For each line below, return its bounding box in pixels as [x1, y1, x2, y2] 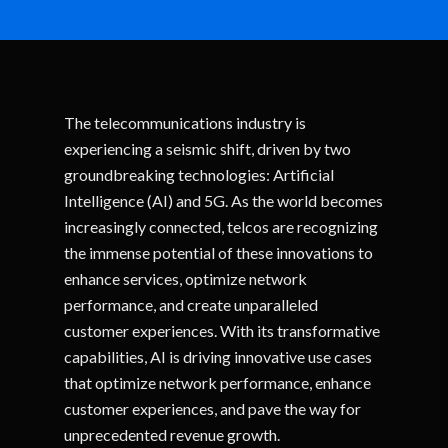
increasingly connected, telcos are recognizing [64, 217, 379, 236]
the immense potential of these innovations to [64, 243, 374, 262]
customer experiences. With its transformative [64, 321, 381, 340]
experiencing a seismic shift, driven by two [64, 139, 352, 158]
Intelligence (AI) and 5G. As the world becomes [64, 191, 384, 210]
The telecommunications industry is [64, 113, 307, 132]
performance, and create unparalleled [64, 295, 319, 314]
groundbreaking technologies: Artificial [64, 165, 335, 184]
